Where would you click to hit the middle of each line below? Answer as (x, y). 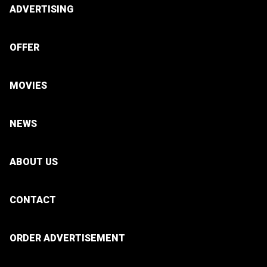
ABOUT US (34, 162)
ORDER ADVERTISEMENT (67, 238)
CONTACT (33, 200)
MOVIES (28, 85)
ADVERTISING (41, 9)
